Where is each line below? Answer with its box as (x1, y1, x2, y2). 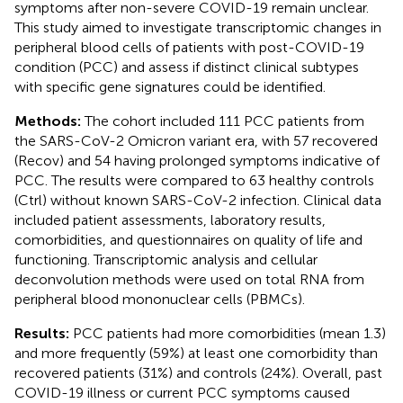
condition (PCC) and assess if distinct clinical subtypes (14, 58, 359, 76)
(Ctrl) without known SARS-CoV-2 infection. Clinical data (14, 191, 381, 209)
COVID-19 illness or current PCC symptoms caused (14, 383, 350, 401)
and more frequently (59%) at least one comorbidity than (14, 344, 378, 362)
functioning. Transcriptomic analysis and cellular (14, 250, 318, 268)
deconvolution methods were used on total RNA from (14, 270, 364, 288)
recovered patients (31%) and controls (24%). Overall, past (14, 363, 382, 381)
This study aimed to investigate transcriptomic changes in (14, 18, 381, 36)
